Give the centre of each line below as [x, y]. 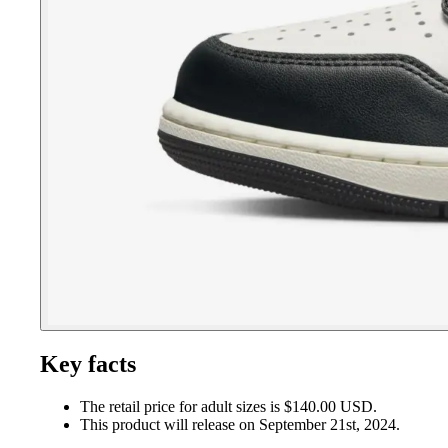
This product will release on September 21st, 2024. [240, 424]
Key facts [88, 363]
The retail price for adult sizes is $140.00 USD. [228, 406]
